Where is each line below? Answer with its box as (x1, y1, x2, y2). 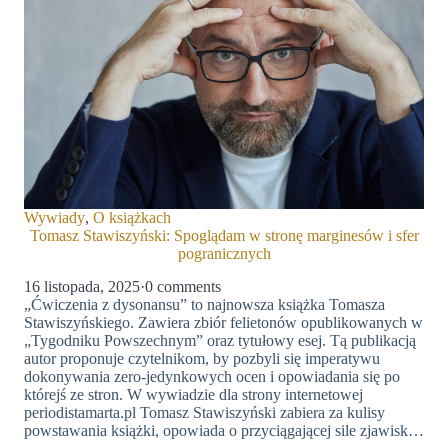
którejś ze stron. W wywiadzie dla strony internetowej (24, 385, 363, 403)
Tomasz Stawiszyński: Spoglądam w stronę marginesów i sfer (29, 227, 419, 245)
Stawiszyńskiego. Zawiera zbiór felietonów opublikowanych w (24, 313, 423, 331)
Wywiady (24, 209, 85, 227)
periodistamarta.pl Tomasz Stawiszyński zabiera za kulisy (24, 403, 385, 421)
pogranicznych (177, 245, 271, 263)
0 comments (145, 277, 221, 295)
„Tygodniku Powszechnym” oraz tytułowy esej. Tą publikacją (24, 331, 416, 349)
